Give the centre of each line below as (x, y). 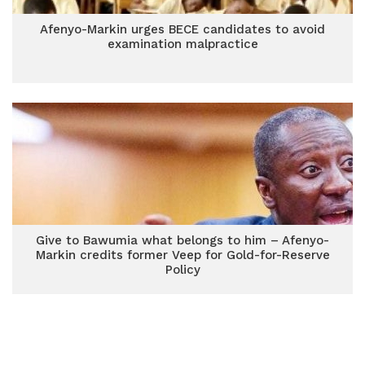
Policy (182, 270)
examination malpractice (182, 44)
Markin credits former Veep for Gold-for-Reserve (182, 255)
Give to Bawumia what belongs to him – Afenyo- (182, 240)
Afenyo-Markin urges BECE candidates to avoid (182, 29)
